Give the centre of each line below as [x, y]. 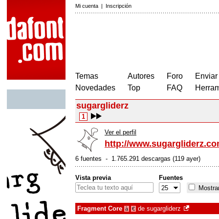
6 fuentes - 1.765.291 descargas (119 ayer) [138, 159]
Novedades [95, 88]
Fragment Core [100, 208]
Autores [141, 76]
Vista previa [93, 178]
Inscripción [119, 6]
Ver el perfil [120, 132]
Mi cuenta [87, 6]
